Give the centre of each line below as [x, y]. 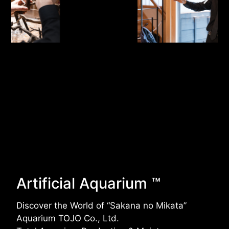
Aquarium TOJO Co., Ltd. [68, 218]
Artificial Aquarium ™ [88, 183]
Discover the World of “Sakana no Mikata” [101, 205]
